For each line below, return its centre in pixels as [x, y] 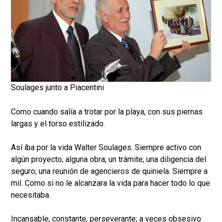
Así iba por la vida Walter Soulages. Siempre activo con [106, 148]
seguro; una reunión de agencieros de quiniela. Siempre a [109, 171]
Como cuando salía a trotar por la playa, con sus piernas [107, 112]
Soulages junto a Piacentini [57, 88]
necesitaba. [32, 195]
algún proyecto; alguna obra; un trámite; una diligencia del [109, 160]
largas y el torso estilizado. [59, 124]
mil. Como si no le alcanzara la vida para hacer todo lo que [111, 183]
